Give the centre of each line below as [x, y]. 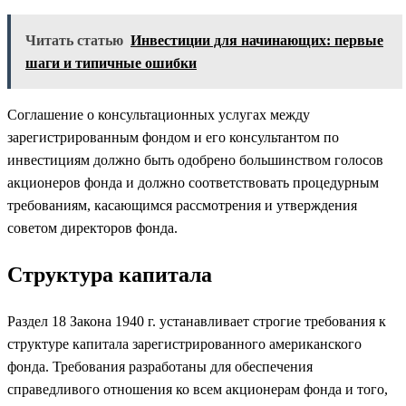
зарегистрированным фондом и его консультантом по [173, 137]
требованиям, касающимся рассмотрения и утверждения [182, 205]
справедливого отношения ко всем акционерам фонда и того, [198, 389]
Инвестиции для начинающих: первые [257, 40]
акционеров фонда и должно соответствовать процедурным [193, 182]
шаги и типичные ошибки [111, 63]
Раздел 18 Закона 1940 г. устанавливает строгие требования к [197, 321]
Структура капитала [110, 274]
